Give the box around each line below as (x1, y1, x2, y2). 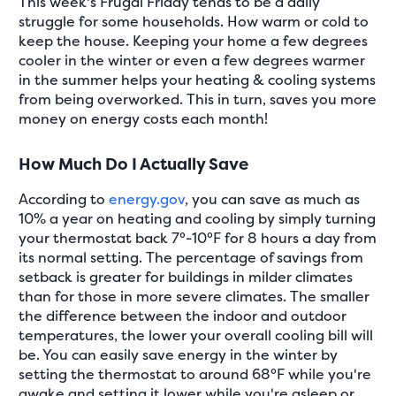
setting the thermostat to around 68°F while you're (19, 363, 372, 384)
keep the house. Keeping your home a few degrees (19, 31, 369, 50)
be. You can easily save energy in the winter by (19, 344, 339, 364)
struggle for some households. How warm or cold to (19, 11, 369, 31)
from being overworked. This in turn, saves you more (19, 89, 377, 109)
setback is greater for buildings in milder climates (19, 266, 354, 286)
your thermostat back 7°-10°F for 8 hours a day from (19, 227, 377, 247)
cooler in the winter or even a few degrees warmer (19, 50, 366, 70)
